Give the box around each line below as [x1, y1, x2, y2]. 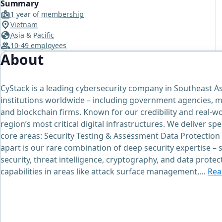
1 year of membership [10, 9, 84, 19]
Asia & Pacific [10, 30, 54, 40]
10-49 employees [10, 41, 66, 51]
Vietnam [10, 20, 38, 30]
